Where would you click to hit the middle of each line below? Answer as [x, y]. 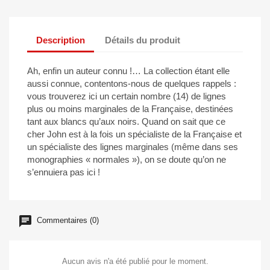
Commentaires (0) [67, 221]
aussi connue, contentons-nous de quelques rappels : [132, 83]
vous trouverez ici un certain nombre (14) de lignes [127, 96]
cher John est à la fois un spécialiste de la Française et [134, 134]
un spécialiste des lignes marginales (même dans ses [133, 147]
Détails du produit [143, 40]
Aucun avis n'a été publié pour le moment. [135, 261]
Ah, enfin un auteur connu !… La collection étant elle [128, 71]
